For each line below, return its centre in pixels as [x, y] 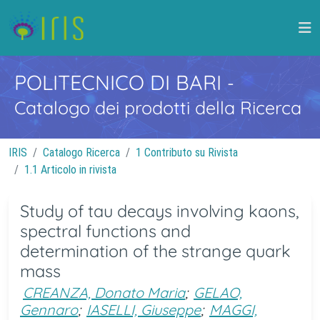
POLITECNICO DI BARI [121, 82]
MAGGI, [233, 310]
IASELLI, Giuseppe [144, 310]
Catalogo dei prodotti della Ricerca [158, 107]
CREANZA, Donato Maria [104, 292]
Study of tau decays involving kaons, [160, 211]
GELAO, [218, 292]
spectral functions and [105, 231]
